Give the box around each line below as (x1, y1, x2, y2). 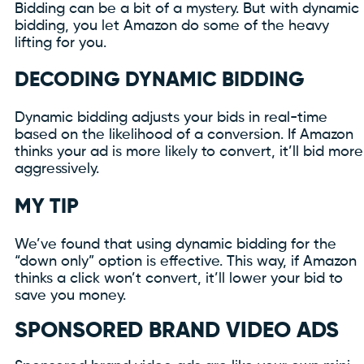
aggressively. (15, 162, 99, 177)
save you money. (15, 288, 126, 303)
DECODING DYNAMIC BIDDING (15, 71, 305, 92)
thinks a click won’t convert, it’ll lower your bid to (15, 271, 343, 286)
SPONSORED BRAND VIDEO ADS (15, 320, 339, 343)
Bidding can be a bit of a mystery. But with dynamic (15, 2, 359, 17)
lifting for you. (15, 36, 106, 51)
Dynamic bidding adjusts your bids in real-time (15, 110, 327, 126)
